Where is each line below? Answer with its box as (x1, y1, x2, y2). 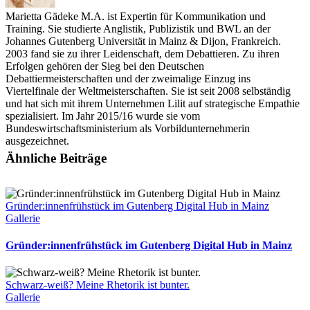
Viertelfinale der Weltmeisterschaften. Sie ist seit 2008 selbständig (6, 84, 291, 97)
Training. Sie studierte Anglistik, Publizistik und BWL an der (6, 22, 271, 35)
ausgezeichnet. (6, 134, 69, 147)
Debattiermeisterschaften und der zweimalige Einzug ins (6, 72, 250, 84)
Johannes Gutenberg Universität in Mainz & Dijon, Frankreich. (6, 35, 281, 47)
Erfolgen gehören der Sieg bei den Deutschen (6, 60, 204, 72)
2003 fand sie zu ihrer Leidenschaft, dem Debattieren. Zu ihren (6, 47, 280, 60)
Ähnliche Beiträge (6, 150, 107, 165)
